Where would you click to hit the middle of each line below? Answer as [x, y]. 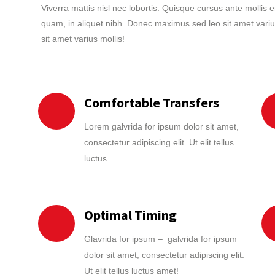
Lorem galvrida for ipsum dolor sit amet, [161, 126]
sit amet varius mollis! [83, 39]
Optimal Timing [130, 215]
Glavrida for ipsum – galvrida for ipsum [161, 239]
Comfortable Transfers [152, 103]
